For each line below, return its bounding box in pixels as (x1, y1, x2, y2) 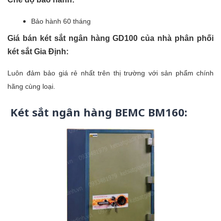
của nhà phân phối (138, 34, 214, 42)
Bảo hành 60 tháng (31, 17, 91, 25)
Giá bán (7, 34, 40, 42)
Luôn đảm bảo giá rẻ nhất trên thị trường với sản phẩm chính (7, 69, 214, 77)
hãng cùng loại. (7, 82, 55, 90)
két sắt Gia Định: (7, 47, 71, 56)
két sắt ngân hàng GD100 (39, 34, 138, 42)
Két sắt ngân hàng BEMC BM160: (7, 104, 187, 119)
